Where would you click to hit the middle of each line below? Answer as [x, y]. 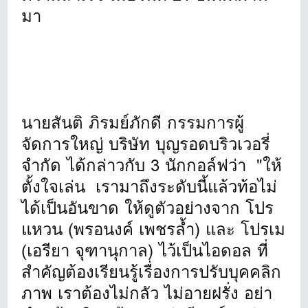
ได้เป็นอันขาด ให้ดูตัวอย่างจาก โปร [148, 208]
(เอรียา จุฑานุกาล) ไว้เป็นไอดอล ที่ [145, 250]
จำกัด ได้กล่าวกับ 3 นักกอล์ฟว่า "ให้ [152, 165]
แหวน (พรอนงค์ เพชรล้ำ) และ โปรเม [154, 229]
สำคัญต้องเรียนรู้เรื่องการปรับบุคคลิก [152, 272]
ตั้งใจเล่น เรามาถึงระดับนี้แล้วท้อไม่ [150, 186]
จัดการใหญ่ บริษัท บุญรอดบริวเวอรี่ [146, 144]
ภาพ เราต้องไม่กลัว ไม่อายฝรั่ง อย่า [147, 293]
